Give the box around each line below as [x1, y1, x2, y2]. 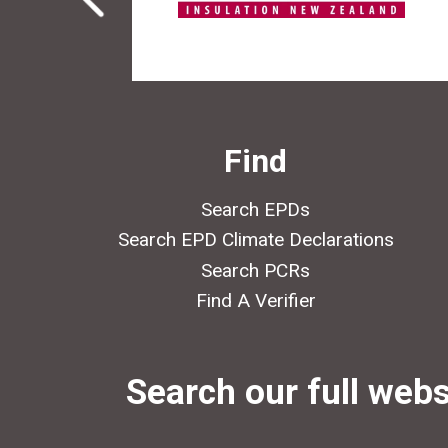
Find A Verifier [195, 289, 316, 313]
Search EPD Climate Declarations [117, 228, 394, 252]
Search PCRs [201, 258, 311, 282]
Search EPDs [201, 197, 311, 221]
